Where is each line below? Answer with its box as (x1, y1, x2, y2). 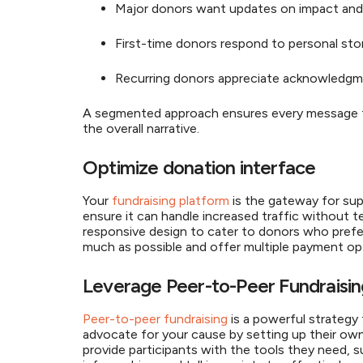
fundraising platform (112, 193, 229, 208)
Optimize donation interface (83, 156, 320, 179)
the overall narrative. (83, 121, 206, 136)
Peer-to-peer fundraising (83, 311, 228, 327)
